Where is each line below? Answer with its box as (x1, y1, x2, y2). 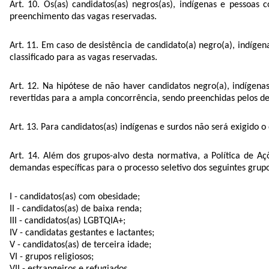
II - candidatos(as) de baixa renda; (10, 204, 142, 214)
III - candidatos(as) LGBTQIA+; (10, 216, 125, 226)
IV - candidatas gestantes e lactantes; (10, 228, 154, 238)
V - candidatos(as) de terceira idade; (10, 240, 151, 250)
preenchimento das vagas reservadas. (10, 11, 157, 22)
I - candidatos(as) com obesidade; (10, 192, 140, 202)
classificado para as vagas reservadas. (10, 52, 157, 62)
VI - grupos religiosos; (10, 252, 94, 262)
